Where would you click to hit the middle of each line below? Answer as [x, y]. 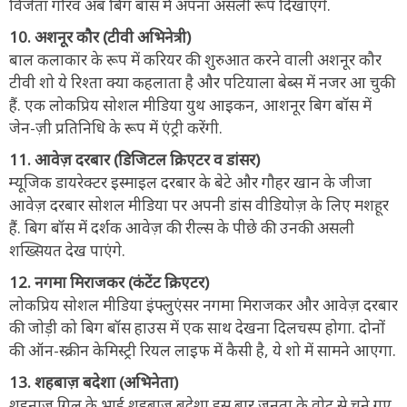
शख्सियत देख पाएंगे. [67, 250]
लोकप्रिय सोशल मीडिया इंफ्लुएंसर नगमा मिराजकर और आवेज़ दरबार [203, 304]
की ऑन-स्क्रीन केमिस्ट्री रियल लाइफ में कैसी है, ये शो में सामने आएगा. [203, 350]
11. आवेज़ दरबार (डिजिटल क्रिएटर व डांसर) [134, 159]
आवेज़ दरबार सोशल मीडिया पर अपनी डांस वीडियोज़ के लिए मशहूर [199, 204]
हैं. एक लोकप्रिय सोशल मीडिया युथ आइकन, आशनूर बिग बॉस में [190, 104]
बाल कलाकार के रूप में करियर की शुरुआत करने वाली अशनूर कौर [195, 59]
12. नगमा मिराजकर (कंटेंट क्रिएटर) [109, 282]
